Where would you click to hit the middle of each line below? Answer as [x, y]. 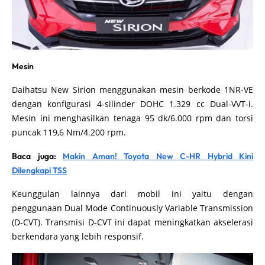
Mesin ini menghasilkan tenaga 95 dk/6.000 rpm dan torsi [132, 118]
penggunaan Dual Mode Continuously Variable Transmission [132, 208]
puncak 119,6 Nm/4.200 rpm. [69, 132]
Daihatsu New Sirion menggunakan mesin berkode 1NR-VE [132, 90]
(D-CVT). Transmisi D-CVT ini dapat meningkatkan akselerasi [132, 222]
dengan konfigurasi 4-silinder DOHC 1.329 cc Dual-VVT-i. [132, 104]
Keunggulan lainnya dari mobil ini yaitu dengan [132, 194]
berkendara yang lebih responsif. [79, 236]
